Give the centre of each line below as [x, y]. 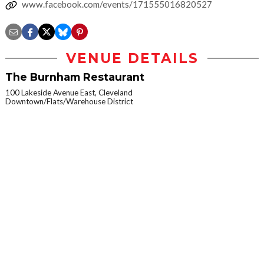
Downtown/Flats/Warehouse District [69, 101]
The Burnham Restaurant [75, 77]
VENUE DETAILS [132, 58]
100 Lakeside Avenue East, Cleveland [69, 93]
